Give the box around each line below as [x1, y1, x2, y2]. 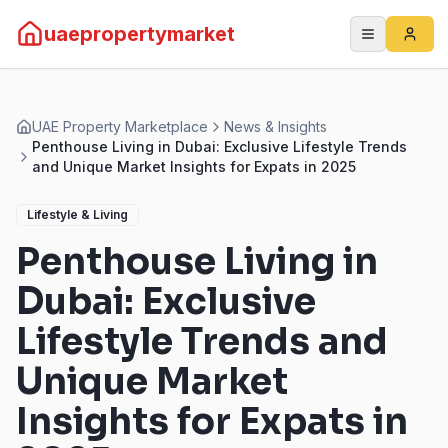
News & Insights [224, 118, 327, 135]
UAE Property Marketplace [32, 118, 208, 135]
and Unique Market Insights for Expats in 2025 [32, 158, 356, 175]
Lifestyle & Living [27, 207, 128, 222]
